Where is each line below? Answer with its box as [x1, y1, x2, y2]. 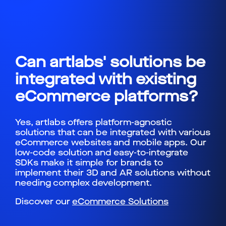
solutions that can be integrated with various [15, 126, 210, 138]
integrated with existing [15, 69, 196, 89]
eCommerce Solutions [72, 195, 168, 207]
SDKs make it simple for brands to [15, 156, 163, 168]
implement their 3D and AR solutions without [15, 166, 210, 179]
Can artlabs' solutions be [15, 51, 205, 72]
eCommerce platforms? [15, 86, 198, 106]
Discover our [15, 195, 72, 207]
